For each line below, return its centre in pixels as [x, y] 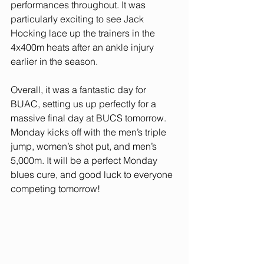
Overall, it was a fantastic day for [80, 90]
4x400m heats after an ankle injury [83, 47]
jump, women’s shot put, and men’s [85, 146]
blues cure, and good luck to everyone [93, 174]
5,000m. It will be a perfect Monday [85, 160]
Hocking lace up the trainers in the [84, 33]
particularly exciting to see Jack [78, 19]
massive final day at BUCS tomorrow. [90, 118]
